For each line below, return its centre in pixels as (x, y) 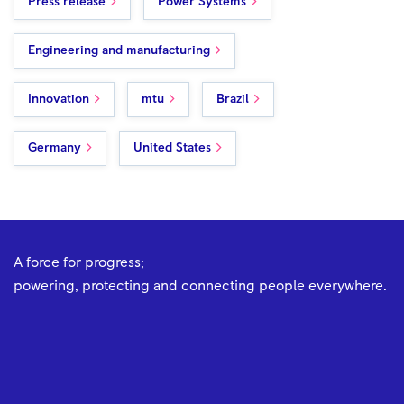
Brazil (233, 99)
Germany (55, 147)
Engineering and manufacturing (119, 50)
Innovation (59, 99)
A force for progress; (79, 262)
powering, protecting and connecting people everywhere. (200, 285)
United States (172, 147)
